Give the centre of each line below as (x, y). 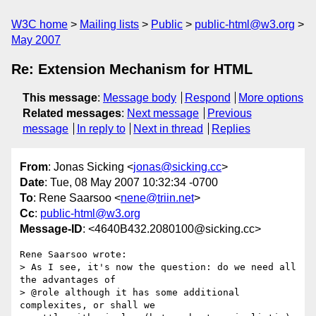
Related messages (72, 113)
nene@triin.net (157, 198)
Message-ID (51, 229)
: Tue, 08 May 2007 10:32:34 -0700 (131, 183)
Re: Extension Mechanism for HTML (132, 69)
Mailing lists (109, 24)
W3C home (39, 24)
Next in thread (169, 129)
